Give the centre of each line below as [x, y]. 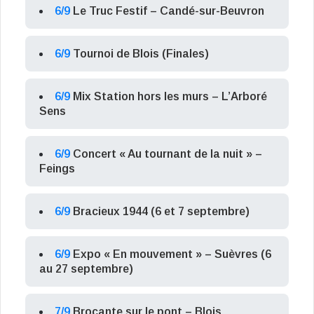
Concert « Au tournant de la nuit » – [168, 154]
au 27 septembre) [86, 269]
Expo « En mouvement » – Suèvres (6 [172, 254]
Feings [57, 169]
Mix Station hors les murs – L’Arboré [170, 97]
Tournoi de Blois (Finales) [141, 54]
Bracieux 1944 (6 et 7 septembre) [161, 212]
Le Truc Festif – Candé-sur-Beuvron [169, 11]
